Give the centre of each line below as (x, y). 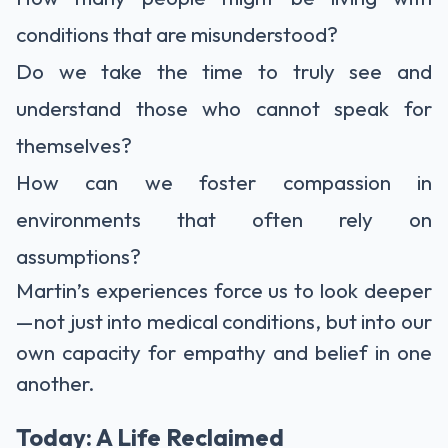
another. (55, 382)
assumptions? (78, 255)
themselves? (74, 144)
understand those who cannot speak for (224, 107)
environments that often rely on (224, 218)
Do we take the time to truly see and (224, 70)
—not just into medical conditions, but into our (224, 320)
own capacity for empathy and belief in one (224, 351)
